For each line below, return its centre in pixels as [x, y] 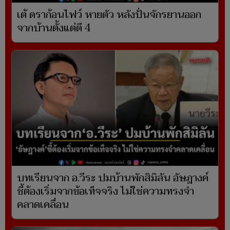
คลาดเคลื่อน [43, 205]
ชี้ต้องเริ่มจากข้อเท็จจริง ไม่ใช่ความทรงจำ [106, 192]
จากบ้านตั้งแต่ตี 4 [54, 28]
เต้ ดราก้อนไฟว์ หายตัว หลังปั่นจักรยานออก [109, 15]
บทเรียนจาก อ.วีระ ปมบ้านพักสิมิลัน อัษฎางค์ [113, 178]
